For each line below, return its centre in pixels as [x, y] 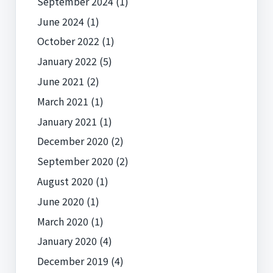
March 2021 [62, 101]
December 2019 [73, 261]
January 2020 [67, 241]
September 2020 [75, 161]
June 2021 [60, 81]
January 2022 [67, 61]
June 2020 [60, 201]
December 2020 [73, 141]
